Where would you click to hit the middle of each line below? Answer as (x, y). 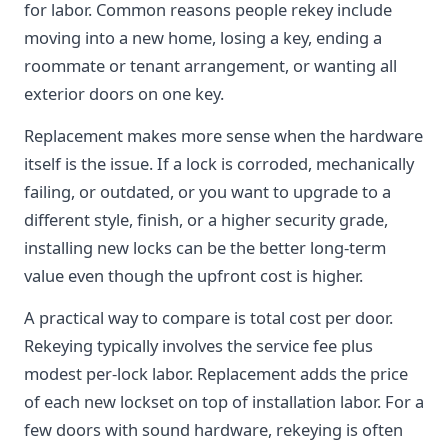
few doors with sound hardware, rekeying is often (213, 429)
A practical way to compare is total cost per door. (208, 317)
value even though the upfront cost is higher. (193, 275)
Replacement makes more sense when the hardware (223, 135)
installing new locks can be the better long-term (205, 247)
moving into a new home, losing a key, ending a (203, 37)
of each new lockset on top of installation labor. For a (224, 401)
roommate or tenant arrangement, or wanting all (210, 65)
